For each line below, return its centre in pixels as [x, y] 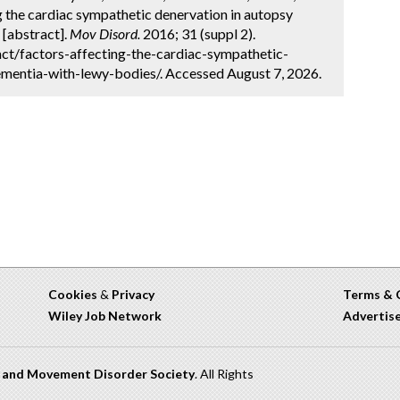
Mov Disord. [105, 33]
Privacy [133, 294]
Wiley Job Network [105, 316]
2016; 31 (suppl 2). [198, 33]
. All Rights [224, 374]
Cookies [73, 294]
